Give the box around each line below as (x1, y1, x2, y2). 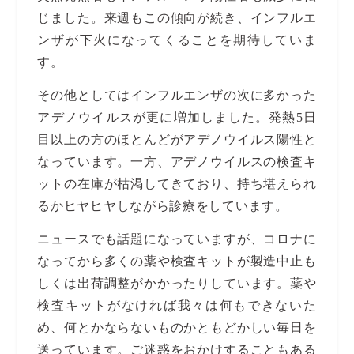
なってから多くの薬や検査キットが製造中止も (37, 254, 317, 268)
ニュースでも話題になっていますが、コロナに (37, 232, 317, 246)
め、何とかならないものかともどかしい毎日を (37, 321, 317, 334)
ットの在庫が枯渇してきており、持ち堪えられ (37, 177, 317, 190)
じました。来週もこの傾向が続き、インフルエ (37, 11, 317, 24)
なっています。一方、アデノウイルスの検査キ (37, 155, 317, 168)
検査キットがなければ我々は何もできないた (37, 299, 317, 312)
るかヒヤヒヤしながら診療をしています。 (37, 199, 288, 213)
